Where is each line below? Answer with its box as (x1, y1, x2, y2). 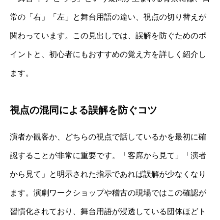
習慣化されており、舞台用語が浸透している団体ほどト (10, 207, 206, 216)
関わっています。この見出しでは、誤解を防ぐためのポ (10, 31, 206, 40)
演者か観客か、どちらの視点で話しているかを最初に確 (10, 133, 206, 141)
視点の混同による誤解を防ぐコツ (10, 105, 157, 116)
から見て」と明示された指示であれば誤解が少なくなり (10, 170, 206, 179)
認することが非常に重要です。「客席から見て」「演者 (10, 151, 206, 160)
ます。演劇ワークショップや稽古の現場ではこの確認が (10, 189, 206, 197)
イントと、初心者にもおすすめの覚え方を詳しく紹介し (10, 50, 206, 59)
